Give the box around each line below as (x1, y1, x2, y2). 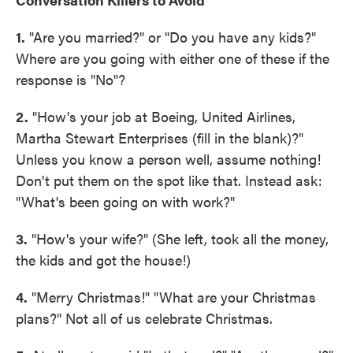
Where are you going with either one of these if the (16, 48, 329, 68)
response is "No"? (16, 69, 125, 89)
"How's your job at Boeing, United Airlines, (28, 106, 295, 126)
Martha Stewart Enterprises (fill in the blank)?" (16, 128, 303, 147)
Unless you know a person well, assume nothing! (16, 149, 321, 169)
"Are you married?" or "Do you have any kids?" (25, 27, 316, 46)
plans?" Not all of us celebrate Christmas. (16, 308, 273, 328)
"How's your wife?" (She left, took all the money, (28, 229, 329, 248)
